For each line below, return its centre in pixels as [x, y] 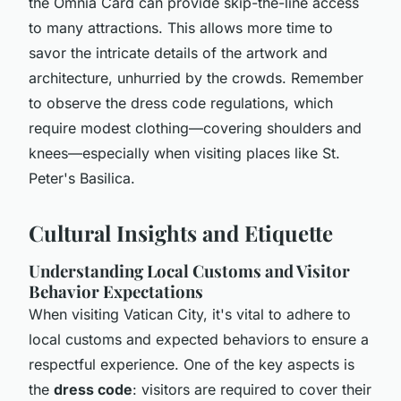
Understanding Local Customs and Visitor [189, 270]
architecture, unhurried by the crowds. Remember [196, 77]
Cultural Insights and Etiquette [181, 232]
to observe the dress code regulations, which [181, 102]
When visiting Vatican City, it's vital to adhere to [190, 314]
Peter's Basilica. [82, 178]
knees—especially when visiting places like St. [184, 153]
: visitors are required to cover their [252, 389]
